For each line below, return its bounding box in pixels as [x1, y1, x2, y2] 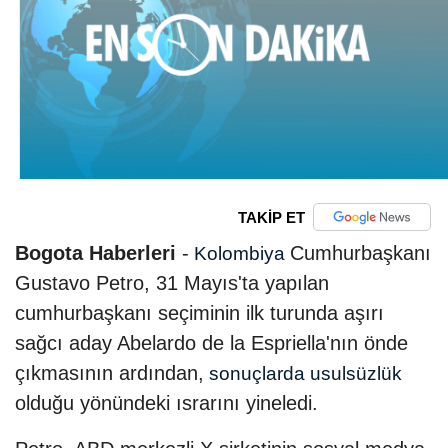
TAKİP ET [237, 208, 305, 226]
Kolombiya [189, 243, 290, 265]
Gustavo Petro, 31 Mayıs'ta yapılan [15, 272, 329, 295]
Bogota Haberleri [15, 242, 176, 265]
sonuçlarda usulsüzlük [204, 363, 402, 385]
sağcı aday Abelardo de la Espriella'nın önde [15, 332, 408, 355]
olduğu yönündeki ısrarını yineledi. [15, 392, 318, 415]
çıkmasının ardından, [15, 362, 204, 385]
